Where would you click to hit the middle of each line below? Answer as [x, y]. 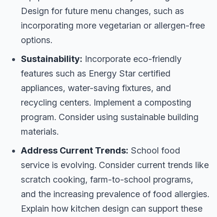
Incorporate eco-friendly [132, 59]
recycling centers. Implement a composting [106, 102]
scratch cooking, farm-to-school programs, [107, 179]
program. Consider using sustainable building [110, 117]
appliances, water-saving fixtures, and [96, 88]
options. [37, 40]
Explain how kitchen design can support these [112, 208]
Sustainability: [52, 59]
